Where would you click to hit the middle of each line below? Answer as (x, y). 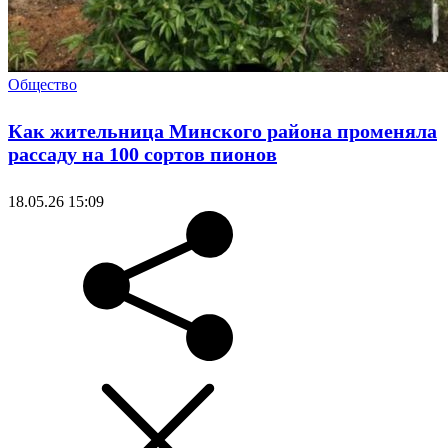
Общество (42, 84)
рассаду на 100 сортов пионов (142, 154)
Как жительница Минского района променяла (222, 131)
